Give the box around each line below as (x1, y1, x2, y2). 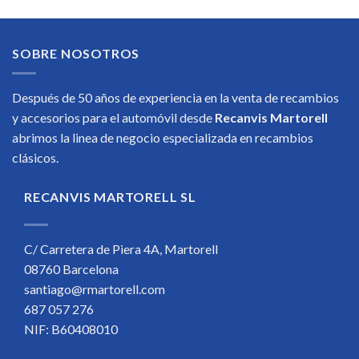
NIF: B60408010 (24, 321, 118, 337)
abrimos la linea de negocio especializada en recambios (12, 129, 313, 145)
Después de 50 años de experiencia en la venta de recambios (12, 89, 339, 105)
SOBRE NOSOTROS (12, 46, 140, 62)
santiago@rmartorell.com (24, 280, 165, 296)
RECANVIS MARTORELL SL (24, 188, 196, 204)
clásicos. (12, 149, 68, 165)
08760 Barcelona (24, 260, 119, 276)
